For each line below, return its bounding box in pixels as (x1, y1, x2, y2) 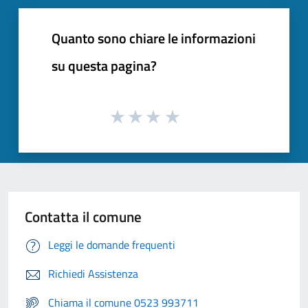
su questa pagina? (52, 54, 157, 76)
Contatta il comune (25, 206, 142, 228)
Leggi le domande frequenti (48, 236, 175, 254)
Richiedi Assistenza (48, 265, 138, 283)
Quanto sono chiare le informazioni (52, 27, 256, 49)
